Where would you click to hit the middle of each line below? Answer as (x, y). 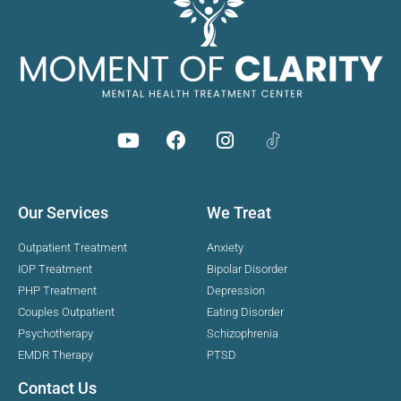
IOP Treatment (55, 269)
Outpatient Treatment (73, 247)
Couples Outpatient (66, 311)
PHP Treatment (57, 290)
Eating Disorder (245, 311)
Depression (236, 290)
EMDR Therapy (55, 354)
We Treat (239, 212)
